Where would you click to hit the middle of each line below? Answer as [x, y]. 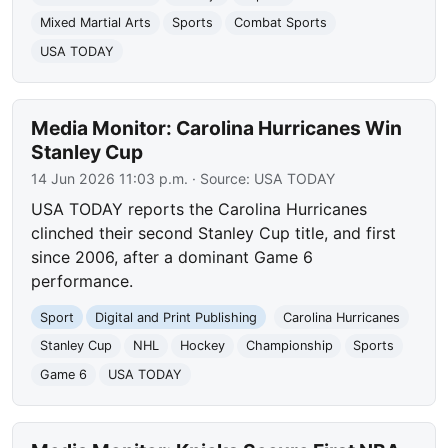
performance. [82, 280]
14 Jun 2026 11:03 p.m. [110, 178]
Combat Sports [280, 23]
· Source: [221, 178]
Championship [289, 346]
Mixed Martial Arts [96, 23]
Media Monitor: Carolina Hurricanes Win [217, 127]
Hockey [202, 346]
